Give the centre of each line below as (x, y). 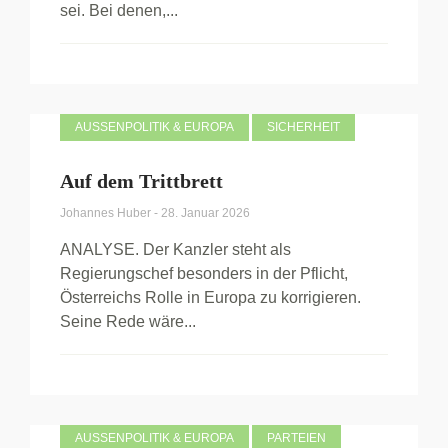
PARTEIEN (296, 438)
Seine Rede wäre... (128, 321)
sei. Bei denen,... (119, 10)
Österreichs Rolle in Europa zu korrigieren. (210, 297)
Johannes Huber (107, 213)
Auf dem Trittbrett (141, 181)
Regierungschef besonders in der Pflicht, (204, 273)
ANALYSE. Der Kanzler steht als (175, 249)
